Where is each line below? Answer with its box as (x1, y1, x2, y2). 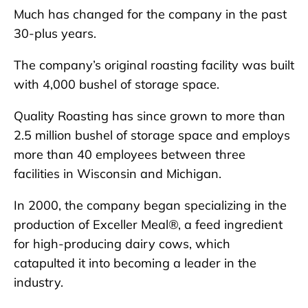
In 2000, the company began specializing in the (14, 197, 287, 214)
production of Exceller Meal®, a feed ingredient (14, 217, 283, 233)
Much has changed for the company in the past (14, 6, 287, 23)
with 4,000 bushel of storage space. (14, 76, 223, 93)
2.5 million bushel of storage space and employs (14, 127, 290, 144)
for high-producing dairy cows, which (14, 236, 230, 252)
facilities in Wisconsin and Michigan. (14, 166, 221, 182)
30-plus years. (14, 25, 96, 42)
